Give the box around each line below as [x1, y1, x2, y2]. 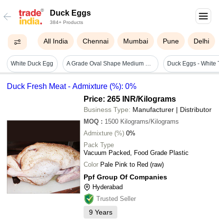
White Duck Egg [11, 60, 54, 67]
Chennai [83, 37, 109, 45]
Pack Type [84, 141, 114, 149]
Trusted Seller [96, 195, 136, 202]
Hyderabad [92, 183, 123, 191]
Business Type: [84, 105, 131, 113]
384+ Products [50, 20, 83, 25]
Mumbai [123, 37, 149, 45]
